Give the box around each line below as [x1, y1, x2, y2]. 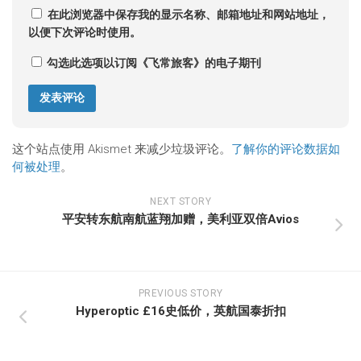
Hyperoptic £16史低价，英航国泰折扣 [75, 304, 286, 318]
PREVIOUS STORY [138, 288, 223, 299]
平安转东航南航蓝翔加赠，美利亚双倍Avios [62, 212, 299, 226]
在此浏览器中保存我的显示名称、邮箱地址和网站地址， [48, 8, 330, 21]
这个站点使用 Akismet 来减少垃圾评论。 [12, 142, 231, 156]
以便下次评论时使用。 [28, 26, 141, 39]
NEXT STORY [150, 196, 211, 207]
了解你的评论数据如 [231, 142, 340, 156]
